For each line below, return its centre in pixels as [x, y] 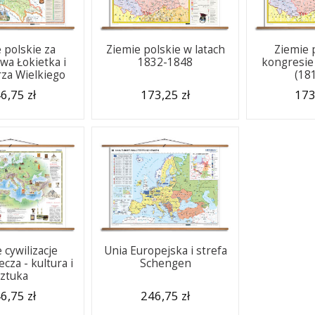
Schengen [165, 263]
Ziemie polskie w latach [165, 50]
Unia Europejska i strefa [165, 251]
